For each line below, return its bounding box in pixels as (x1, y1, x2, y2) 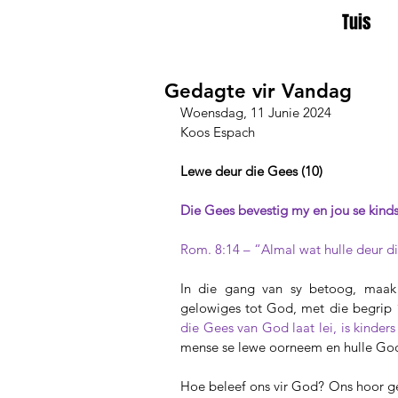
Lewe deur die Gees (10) (180, 163, 322, 179)
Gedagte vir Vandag (164, 79, 352, 103)
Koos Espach (180, 123, 255, 140)
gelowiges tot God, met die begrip (180, 299, 396, 316)
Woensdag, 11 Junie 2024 (180, 104, 331, 121)
